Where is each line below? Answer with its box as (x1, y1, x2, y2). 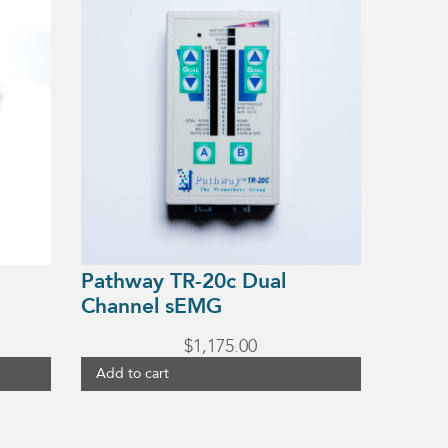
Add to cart (95, 364, 169, 384)
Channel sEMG (80, 291, 222, 321)
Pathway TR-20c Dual (80, 266, 286, 296)
